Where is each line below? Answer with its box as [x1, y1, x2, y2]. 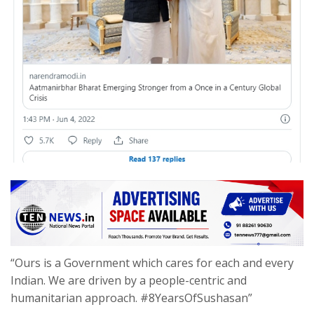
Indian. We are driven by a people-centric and [11, 272, 247, 288]
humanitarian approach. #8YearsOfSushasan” [11, 289, 252, 306]
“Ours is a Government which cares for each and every [11, 254, 294, 271]
